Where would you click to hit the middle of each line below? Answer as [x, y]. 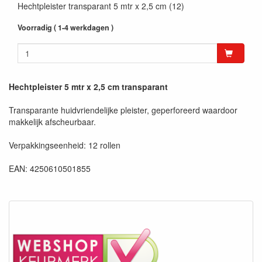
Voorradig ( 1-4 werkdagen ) [65, 27]
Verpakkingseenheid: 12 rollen [65, 145]
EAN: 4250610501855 [50, 168]
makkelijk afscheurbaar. [52, 121]
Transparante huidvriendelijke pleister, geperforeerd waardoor [123, 110]
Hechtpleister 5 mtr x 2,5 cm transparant [88, 86]
